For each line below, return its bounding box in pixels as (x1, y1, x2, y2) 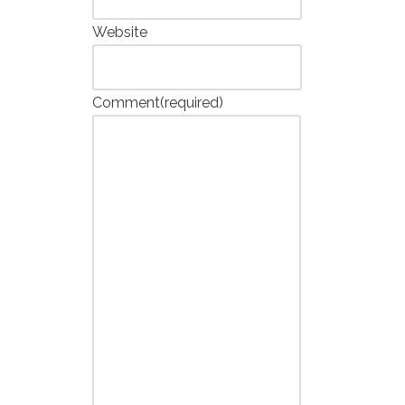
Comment (92, 94, 160, 111)
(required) (160, 94, 223, 111)
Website (92, 24, 147, 41)
